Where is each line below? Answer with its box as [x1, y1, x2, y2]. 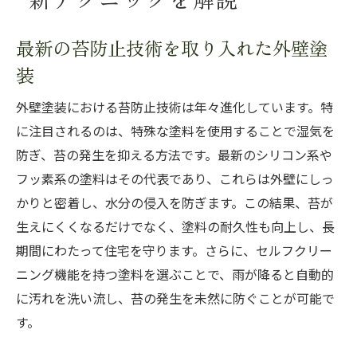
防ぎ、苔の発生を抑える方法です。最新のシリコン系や [16, 147, 332, 163]
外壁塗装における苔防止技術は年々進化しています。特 [16, 100, 333, 116]
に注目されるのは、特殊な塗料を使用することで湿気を [16, 124, 335, 139]
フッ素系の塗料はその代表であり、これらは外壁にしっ [16, 171, 334, 187]
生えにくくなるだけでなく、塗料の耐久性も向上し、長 [16, 219, 335, 235]
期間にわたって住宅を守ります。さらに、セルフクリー [16, 243, 332, 259]
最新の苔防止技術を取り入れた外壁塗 [16, 33, 328, 61]
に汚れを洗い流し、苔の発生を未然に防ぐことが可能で [16, 291, 335, 307]
